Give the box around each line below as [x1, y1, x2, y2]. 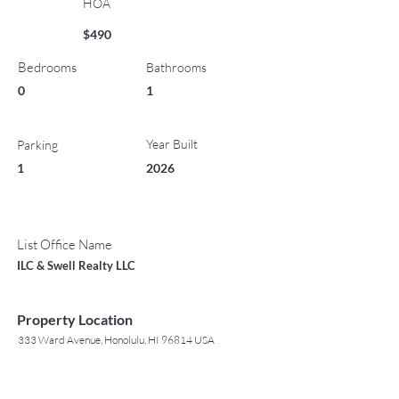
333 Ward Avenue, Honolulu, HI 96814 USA [18, 333, 215, 346]
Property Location [17, 311, 133, 328]
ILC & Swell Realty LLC [17, 258, 135, 273]
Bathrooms [146, 60, 207, 75]
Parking [17, 137, 58, 152]
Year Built [146, 136, 198, 151]
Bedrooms [18, 59, 77, 76]
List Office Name [17, 236, 112, 253]
